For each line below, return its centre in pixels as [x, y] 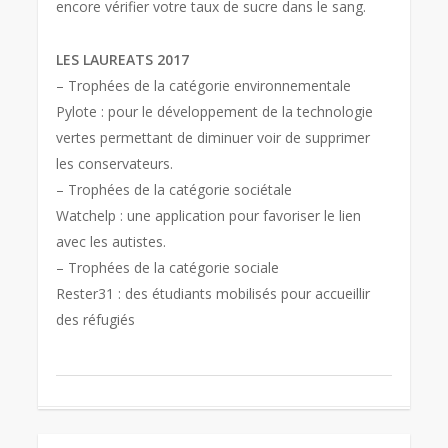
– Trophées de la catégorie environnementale [204, 85]
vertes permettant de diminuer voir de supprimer [213, 137]
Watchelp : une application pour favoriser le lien [209, 215]
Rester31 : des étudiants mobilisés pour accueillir [213, 293]
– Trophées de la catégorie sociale [168, 267]
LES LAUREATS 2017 [123, 59]
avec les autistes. [111, 241]
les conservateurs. [115, 163]
